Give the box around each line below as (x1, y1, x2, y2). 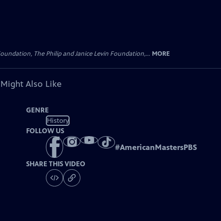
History (46, 116, 69, 125)
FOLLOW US (26, 127, 65, 135)
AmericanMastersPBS (120, 143, 197, 152)
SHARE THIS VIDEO (26, 160, 86, 169)
